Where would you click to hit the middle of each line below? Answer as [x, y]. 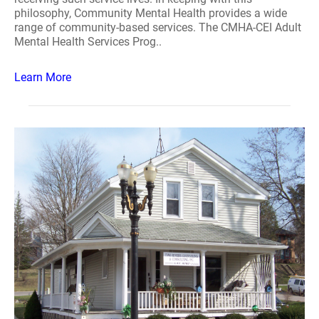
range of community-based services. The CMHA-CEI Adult [158, 27]
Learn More [43, 77]
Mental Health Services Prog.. [88, 42]
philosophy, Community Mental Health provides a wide [151, 13]
